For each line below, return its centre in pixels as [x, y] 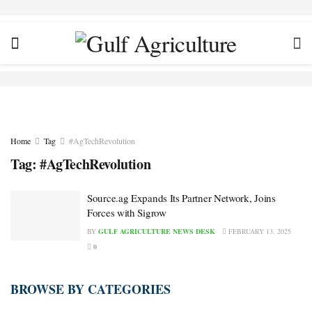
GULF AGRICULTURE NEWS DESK [157, 231]
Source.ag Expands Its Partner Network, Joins [181, 198]
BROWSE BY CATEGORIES [91, 289]
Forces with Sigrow [127, 212]
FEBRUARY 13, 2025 [259, 231]
